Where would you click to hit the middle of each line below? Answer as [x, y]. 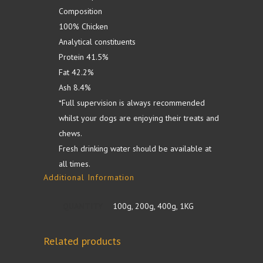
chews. [70, 133]
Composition [80, 11]
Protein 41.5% [84, 57]
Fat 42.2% [76, 72]
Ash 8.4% [75, 87]
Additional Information [89, 177]
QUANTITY [83, 206]
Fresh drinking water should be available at [135, 149]
